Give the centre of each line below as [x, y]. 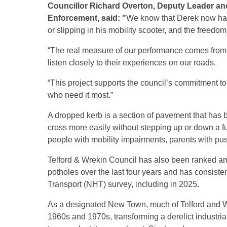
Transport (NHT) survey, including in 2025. [123, 184]
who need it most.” [80, 95]
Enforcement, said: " [87, 18]
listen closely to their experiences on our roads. [132, 62]
